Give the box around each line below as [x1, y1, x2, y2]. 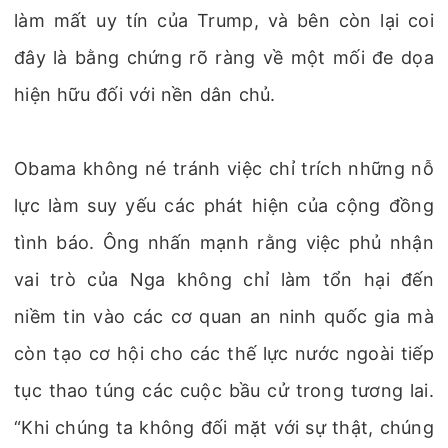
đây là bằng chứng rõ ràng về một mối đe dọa [14, 47, 434, 68]
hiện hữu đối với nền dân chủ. [14, 84, 276, 105]
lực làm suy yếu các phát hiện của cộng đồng [14, 195, 434, 216]
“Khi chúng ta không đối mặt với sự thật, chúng [14, 417, 434, 438]
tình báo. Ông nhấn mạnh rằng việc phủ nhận [14, 232, 434, 253]
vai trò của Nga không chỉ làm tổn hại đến [14, 269, 434, 290]
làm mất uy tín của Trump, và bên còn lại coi [14, 10, 434, 31]
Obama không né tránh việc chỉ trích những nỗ [14, 158, 434, 179]
